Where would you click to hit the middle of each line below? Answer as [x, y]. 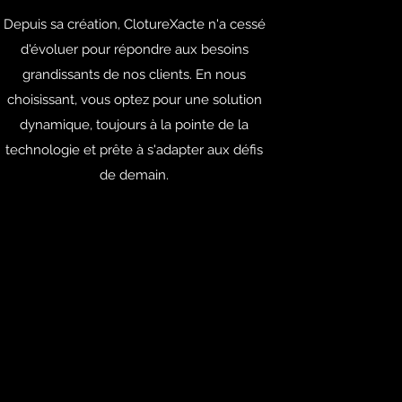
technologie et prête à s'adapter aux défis [135, 150]
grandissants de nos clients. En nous [135, 74]
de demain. [135, 175]
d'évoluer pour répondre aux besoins [134, 49]
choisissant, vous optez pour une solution [134, 100]
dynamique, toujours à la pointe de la [135, 125]
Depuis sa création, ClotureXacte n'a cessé [134, 24]
